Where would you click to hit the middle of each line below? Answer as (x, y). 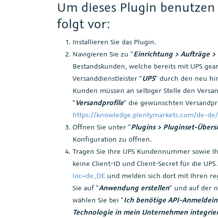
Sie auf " (86, 187)
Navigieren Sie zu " (103, 54)
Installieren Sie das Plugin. (114, 41)
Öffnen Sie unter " (102, 127)
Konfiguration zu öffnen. (112, 139)
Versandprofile (100, 102)
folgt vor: (83, 23)
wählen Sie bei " (98, 200)
